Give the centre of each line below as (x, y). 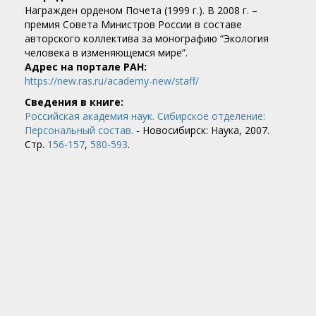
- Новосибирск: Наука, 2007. (201, 130)
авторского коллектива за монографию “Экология (147, 39)
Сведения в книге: (74, 102)
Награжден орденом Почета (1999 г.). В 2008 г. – (141, 11)
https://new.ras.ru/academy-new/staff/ (112, 81)
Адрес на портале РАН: (87, 67)
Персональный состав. (79, 130)
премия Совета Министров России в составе (133, 25)
